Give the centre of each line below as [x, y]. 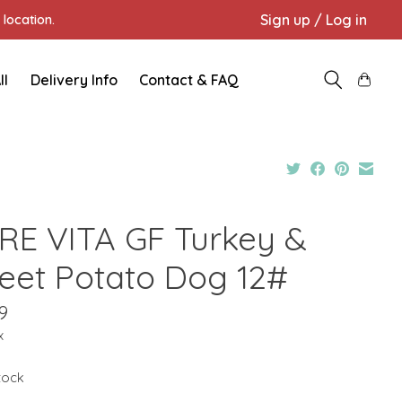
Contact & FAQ [189, 79]
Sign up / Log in [313, 19]
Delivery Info [74, 79]
